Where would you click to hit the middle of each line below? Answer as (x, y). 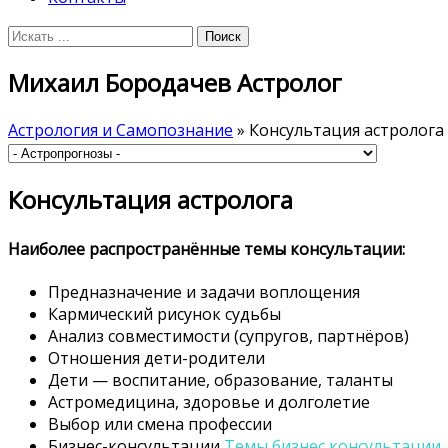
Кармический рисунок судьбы (164, 313)
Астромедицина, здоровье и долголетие (209, 401)
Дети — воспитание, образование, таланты (220, 379)
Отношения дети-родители (156, 357)
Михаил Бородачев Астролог (175, 83)
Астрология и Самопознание (120, 130)
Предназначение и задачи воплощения (204, 291)
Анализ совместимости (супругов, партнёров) (228, 335)
